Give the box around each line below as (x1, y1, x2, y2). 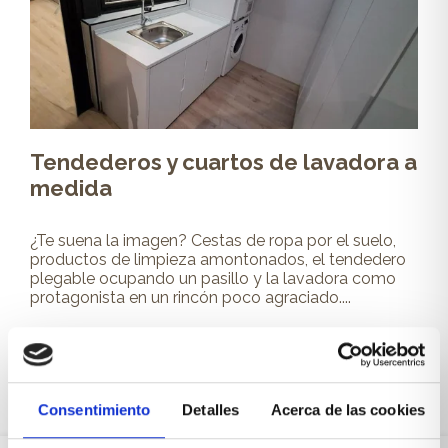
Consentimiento (38, 401, 151, 419)
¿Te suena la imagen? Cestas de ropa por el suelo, (30, 230, 396, 250)
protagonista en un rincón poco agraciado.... (30, 287, 351, 307)
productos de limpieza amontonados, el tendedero (30, 249, 406, 269)
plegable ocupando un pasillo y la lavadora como (30, 268, 396, 288)
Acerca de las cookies (270, 401, 425, 419)
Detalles (182, 401, 240, 419)
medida (30, 174, 112, 201)
